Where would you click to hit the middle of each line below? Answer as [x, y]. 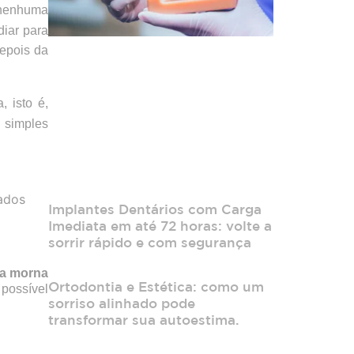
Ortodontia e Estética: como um [156, 287]
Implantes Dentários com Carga [155, 209]
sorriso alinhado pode [122, 303]
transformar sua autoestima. [144, 320]
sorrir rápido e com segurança [150, 243]
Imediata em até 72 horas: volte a [160, 226]
